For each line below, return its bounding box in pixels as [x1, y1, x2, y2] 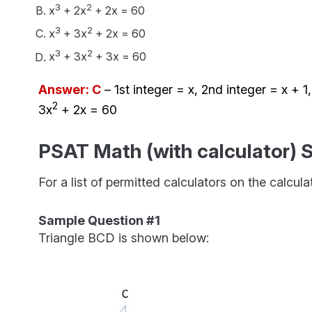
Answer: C [38, 81, 101, 97]
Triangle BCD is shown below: [38, 230, 209, 245]
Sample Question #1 [38, 212, 160, 228]
